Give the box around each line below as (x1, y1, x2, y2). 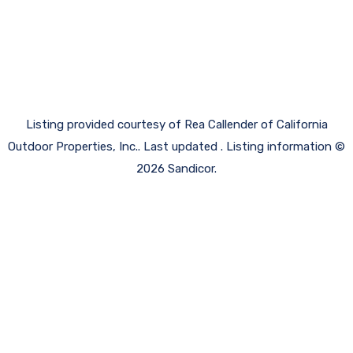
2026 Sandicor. (136, 161, 217, 176)
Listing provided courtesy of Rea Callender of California (25, 117, 328, 132)
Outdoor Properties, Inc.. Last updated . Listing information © (8, 139, 345, 154)
